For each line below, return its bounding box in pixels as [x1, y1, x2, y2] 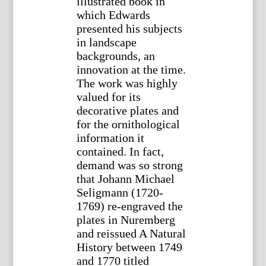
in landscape [76, 36, 137, 49]
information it [76, 131, 144, 145]
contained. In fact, [76, 145, 164, 159]
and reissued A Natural [76, 227, 186, 240]
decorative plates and [76, 104, 179, 118]
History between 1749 [76, 240, 182, 254]
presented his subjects [76, 22, 182, 36]
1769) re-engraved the [76, 199, 183, 213]
